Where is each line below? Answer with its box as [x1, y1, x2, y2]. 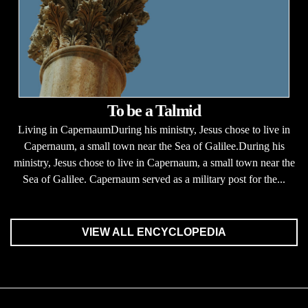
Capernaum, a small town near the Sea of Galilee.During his [23, 140, 285, 153]
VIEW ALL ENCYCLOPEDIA [82, 226, 226, 239]
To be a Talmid [107, 102, 201, 120]
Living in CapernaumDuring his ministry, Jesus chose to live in [18, 124, 290, 136]
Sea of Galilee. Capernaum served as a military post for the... [23, 173, 285, 186]
